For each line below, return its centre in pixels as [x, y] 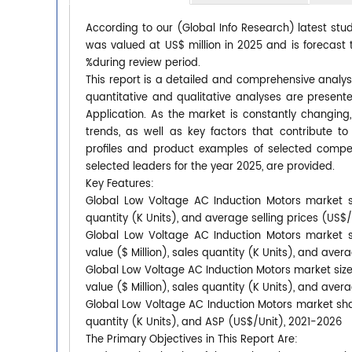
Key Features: [120, 184]
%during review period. [143, 63]
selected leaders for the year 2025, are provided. [210, 167]
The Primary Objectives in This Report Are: [192, 339]
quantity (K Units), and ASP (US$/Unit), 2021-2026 [214, 322]
